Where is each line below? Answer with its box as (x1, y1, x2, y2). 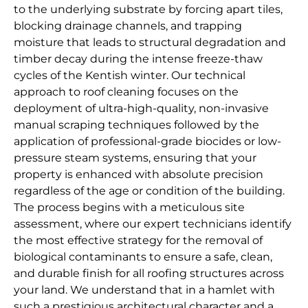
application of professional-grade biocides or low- (14, 135, 281, 148)
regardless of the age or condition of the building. (14, 184, 285, 198)
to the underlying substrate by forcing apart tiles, (14, 3, 283, 16)
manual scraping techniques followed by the (14, 118, 259, 132)
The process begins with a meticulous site (14, 201, 245, 214)
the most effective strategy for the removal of (14, 234, 263, 247)
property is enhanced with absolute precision (14, 168, 263, 181)
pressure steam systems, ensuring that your (14, 151, 256, 165)
